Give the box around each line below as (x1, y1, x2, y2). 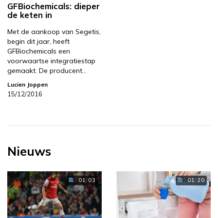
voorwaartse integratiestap (7, 56, 95, 66)
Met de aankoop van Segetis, (7, 27, 101, 36)
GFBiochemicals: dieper (7, 1, 100, 12)
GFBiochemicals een (7, 47, 70, 56)
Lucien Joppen (7, 81, 48, 89)
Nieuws (7, 144, 51, 159)
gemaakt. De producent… (7, 66, 87, 75)
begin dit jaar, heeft (7, 37, 70, 46)
